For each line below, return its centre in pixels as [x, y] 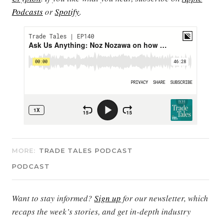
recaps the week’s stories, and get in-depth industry [101, 212]
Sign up [108, 198]
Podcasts [27, 12]
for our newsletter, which [165, 198]
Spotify [67, 12]
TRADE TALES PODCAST [86, 151]
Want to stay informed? [53, 198]
